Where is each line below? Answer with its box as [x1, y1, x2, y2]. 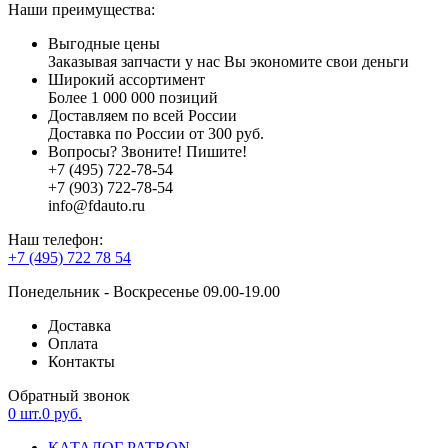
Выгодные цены [48, 34, 160, 52]
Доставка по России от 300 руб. [48, 124, 264, 142]
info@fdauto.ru [48, 196, 145, 214]
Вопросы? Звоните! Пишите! [48, 142, 247, 160]
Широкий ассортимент [48, 70, 205, 88]
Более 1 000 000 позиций [48, 88, 218, 106]
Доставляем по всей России [48, 106, 237, 124]
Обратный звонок [8, 386, 130, 404]
